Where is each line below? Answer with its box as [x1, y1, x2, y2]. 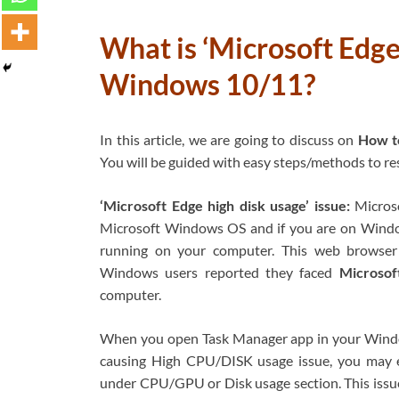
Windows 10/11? [100, 67, 315, 102]
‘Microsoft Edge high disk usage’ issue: [100, 196, 350, 214]
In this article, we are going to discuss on [100, 130, 354, 148]
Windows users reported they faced [100, 263, 339, 281]
